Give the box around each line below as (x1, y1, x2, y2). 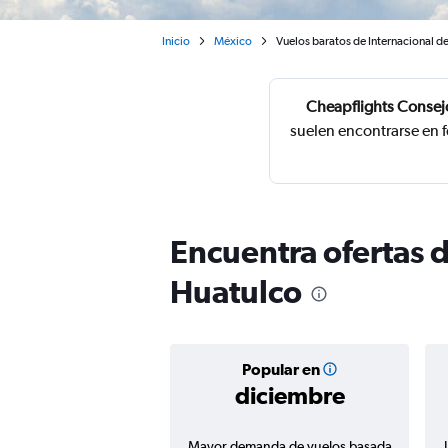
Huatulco (170, 273, 302, 310)
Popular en (241, 360, 320, 378)
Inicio (162, 34, 190, 48)
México (214, 34, 252, 48)
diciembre (234, 381, 345, 409)
